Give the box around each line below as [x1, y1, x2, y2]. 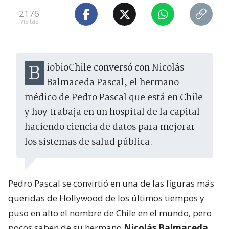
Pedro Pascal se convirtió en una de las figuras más [8, 177, 214, 190]
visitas [20, 16, 38, 26]
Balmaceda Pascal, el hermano [47, 76, 179, 91]
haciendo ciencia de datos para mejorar [25, 120, 195, 135]
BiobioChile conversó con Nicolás [28, 60, 40, 89]
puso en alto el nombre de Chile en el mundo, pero [8, 207, 212, 219]
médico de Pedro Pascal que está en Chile [25, 90, 203, 106]
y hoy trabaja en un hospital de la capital [25, 105, 200, 121]
